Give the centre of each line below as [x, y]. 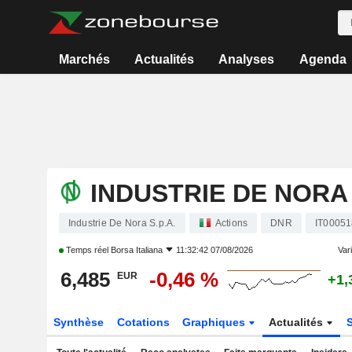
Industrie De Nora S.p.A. [122, 223]
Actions [231, 223]
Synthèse [78, 322]
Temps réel [87, 250]
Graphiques [216, 322]
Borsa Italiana [136, 250]
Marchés [84, 59]
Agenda [323, 59]
